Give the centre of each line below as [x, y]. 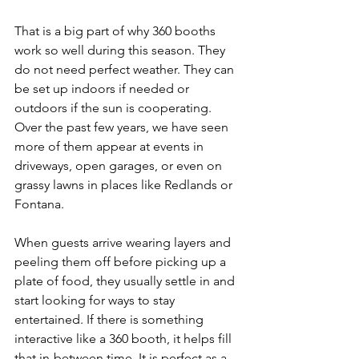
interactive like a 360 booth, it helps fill [125, 339]
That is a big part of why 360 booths [117, 31]
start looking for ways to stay [96, 300]
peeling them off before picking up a [122, 262]
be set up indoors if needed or [103, 89]
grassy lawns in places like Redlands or [125, 185]
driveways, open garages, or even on [120, 165]
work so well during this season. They [121, 50]
